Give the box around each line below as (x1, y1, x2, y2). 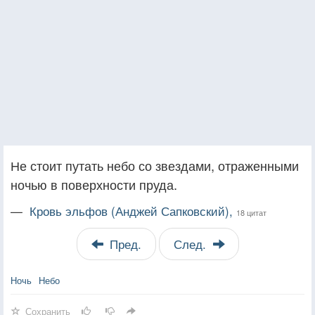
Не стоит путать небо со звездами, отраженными (11, 155, 299, 174)
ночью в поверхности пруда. (11, 174, 177, 193)
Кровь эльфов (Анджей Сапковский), (30, 202, 236, 219)
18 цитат (236, 206, 266, 218)
